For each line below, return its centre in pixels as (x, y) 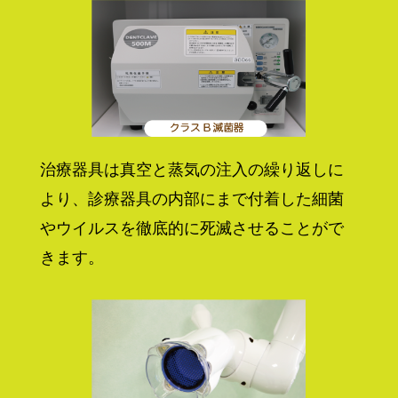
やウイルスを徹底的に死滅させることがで (191, 229)
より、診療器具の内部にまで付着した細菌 (191, 199)
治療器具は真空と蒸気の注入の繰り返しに (191, 170)
